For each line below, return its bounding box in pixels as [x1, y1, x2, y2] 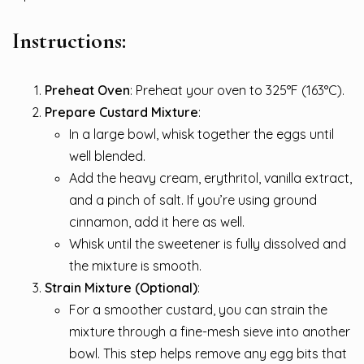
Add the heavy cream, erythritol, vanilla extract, [69, 169, 352, 186]
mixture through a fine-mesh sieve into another [69, 323, 350, 340]
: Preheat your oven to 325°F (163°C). [130, 81, 344, 98]
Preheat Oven [45, 81, 130, 98]
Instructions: [12, 26, 126, 54]
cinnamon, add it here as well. [69, 213, 245, 230]
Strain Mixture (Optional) [45, 279, 197, 296]
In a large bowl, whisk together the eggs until [69, 125, 334, 142]
